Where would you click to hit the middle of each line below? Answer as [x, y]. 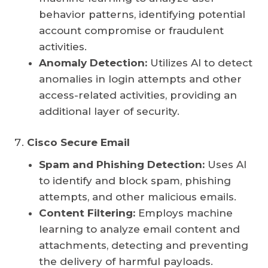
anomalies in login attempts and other [140, 79]
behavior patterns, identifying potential [142, 15]
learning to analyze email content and [139, 229]
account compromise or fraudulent [131, 31]
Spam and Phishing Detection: [122, 165]
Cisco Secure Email [78, 143]
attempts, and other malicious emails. [138, 197]
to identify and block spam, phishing [135, 181]
